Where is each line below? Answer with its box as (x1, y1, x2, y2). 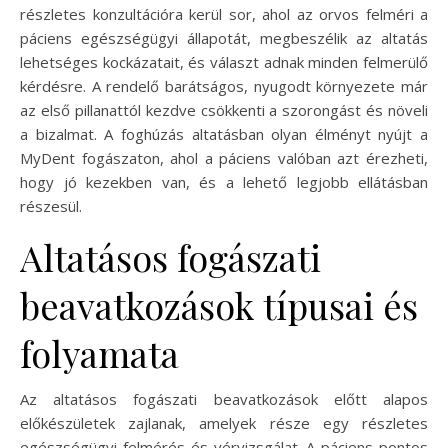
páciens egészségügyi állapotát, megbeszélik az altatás (20, 28, 428, 49)
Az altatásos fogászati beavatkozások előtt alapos (20, 389, 428, 410)
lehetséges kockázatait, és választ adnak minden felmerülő (20, 52, 428, 73)
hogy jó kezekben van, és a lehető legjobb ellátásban (20, 172, 428, 193)
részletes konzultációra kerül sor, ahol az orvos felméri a (20, 4, 428, 25)
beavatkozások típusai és (20, 281, 418, 330)
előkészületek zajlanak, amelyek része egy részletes (20, 413, 428, 434)
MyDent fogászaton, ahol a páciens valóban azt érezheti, (20, 148, 428, 169)
